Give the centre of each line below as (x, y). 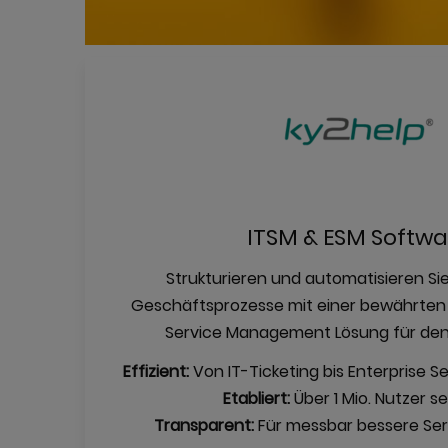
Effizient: (155, 372)
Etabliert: (256, 399)
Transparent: (204, 426)
